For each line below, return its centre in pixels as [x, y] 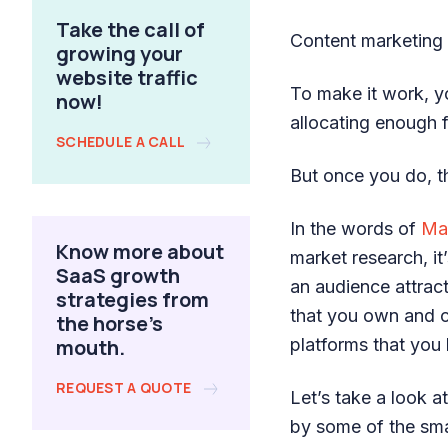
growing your [119, 53]
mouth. [90, 347]
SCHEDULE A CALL [122, 141]
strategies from [132, 299]
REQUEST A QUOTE [125, 387]
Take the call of [130, 29]
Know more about [140, 251]
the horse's [109, 323]
